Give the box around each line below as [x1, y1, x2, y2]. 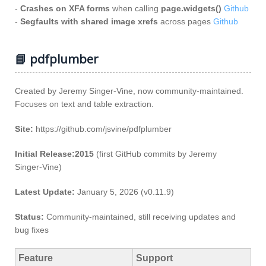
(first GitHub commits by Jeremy [94, 149, 217, 159]
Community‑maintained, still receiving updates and [44, 212, 236, 221]
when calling [110, 4, 161, 13]
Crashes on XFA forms [20, 4, 110, 13]
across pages [158, 17, 213, 26]
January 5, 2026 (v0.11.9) [75, 187, 174, 197]
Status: [15, 212, 44, 221]
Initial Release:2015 [15, 149, 94, 159]
